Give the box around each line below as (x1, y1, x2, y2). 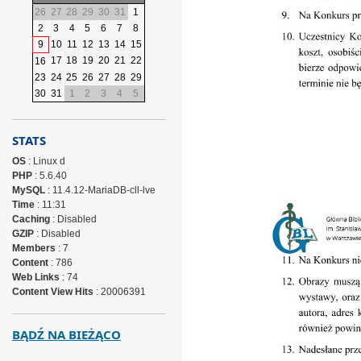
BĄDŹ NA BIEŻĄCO (11, 326, 121, 342)
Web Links (11, 272, 60, 283)
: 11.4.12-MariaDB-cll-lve (44, 185, 156, 196)
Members (11, 243, 56, 254)
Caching (11, 214, 50, 225)
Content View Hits (11, 286, 93, 297)
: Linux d (25, 156, 65, 167)
